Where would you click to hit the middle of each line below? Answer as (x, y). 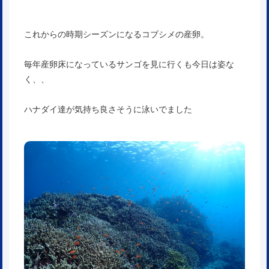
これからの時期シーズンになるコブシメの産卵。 (116, 34)
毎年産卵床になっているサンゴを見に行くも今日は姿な (129, 64)
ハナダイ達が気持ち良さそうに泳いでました (108, 109)
